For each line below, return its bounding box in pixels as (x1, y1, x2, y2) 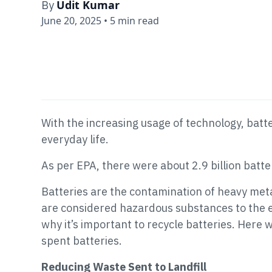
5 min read (110, 13, 159, 27)
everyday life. (41, 132, 109, 146)
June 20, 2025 (41, 13, 101, 27)
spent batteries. (41, 233, 122, 248)
